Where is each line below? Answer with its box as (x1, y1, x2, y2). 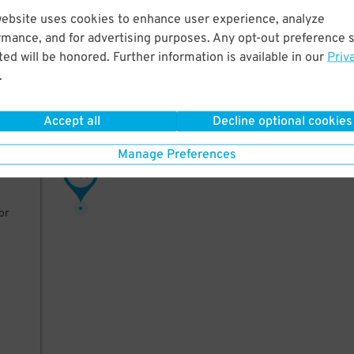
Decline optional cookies (213, 113, 352, 130)
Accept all (43, 113, 100, 130)
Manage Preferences (118, 146, 236, 163)
